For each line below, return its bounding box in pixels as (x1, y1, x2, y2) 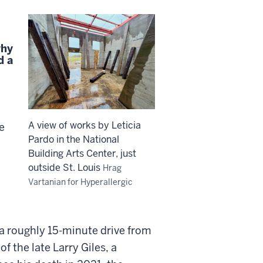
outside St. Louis (28, 161, 103, 174)
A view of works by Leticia (28, 119, 141, 131)
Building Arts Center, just (28, 147, 136, 160)
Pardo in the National (28, 133, 119, 146)
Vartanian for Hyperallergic (28, 176, 133, 187)
